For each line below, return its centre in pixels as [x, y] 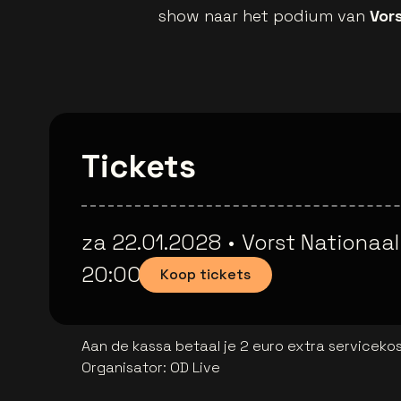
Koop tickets [205, 275]
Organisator [122, 368]
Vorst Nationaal [320, 243]
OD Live [195, 368]
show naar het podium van [264, 16]
